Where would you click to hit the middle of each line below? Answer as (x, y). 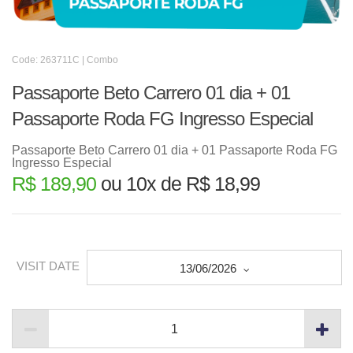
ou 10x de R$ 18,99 (178, 184)
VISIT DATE (48, 266)
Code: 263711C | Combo (65, 60)
